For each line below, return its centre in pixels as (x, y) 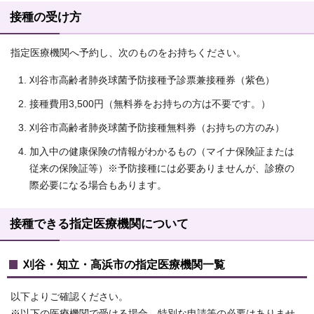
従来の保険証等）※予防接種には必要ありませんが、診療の (162, 169)
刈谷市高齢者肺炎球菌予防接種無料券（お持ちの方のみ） (157, 128)
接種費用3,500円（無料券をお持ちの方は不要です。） (150, 104)
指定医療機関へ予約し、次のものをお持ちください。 (128, 53)
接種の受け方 (46, 18)
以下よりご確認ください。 (69, 297)
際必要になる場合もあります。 (98, 186)
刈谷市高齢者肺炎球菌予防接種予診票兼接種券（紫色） (152, 81)
